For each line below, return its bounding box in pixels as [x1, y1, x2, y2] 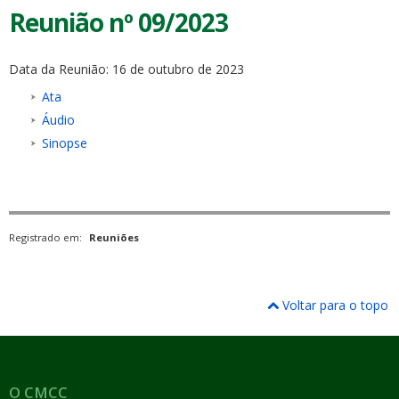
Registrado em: [9, 231, 85, 245]
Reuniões [89, 231, 139, 245]
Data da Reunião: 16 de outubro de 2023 [9, 61, 244, 77]
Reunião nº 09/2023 [9, 5, 228, 39]
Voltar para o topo [279, 297, 388, 314]
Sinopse [42, 134, 87, 151]
